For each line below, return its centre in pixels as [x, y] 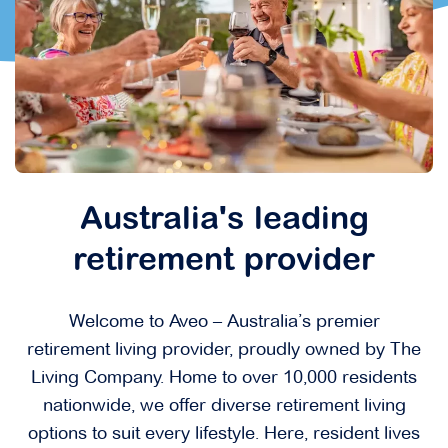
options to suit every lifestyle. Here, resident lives [224, 433]
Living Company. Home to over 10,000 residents [224, 377]
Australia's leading [224, 221]
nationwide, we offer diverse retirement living [224, 405]
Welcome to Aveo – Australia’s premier [224, 321]
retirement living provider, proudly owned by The [224, 349]
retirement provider [224, 262]
